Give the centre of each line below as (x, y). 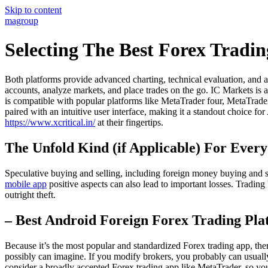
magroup (22, 21)
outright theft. (30, 194)
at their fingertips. (129, 122)
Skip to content (33, 10)
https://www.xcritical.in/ (50, 122)
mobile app (26, 184)
